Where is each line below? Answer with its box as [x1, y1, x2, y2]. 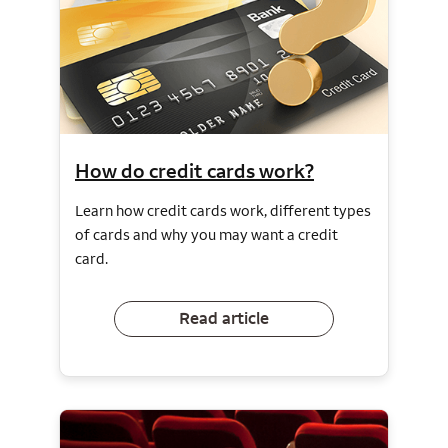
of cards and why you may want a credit [75, 224, 338, 244]
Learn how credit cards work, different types [75, 200, 371, 220]
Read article [179, 307, 269, 330]
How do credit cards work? [75, 157, 314, 183]
